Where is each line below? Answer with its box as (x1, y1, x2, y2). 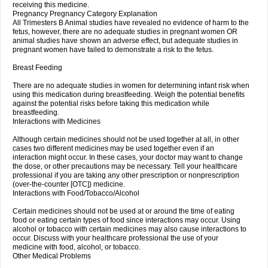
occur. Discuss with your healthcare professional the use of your (13, 234, 218, 242)
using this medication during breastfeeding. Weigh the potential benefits (13, 90, 245, 99)
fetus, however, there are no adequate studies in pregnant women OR (13, 28, 237, 36)
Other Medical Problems (13, 252, 91, 260)
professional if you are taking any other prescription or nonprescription (13, 171, 239, 179)
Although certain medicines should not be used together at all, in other (13, 135, 239, 144)
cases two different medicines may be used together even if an (13, 144, 214, 153)
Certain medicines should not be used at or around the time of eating (13, 207, 234, 215)
